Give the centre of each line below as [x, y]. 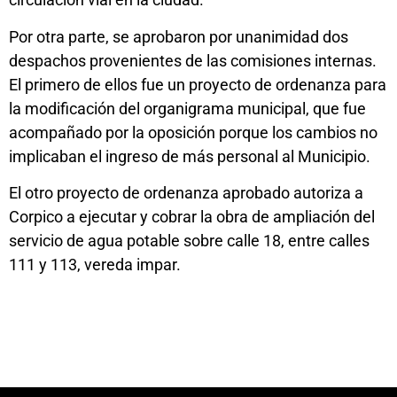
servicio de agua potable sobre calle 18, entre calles [189, 241]
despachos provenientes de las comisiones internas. [193, 60]
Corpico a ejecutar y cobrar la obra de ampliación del [192, 217]
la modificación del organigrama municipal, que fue [187, 108]
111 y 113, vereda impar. [95, 265]
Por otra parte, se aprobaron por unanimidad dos [179, 36]
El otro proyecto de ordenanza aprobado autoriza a [186, 193]
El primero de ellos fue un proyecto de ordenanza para [198, 84]
